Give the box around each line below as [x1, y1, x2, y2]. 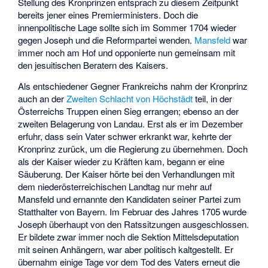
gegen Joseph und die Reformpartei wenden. [18, 33, 195, 46]
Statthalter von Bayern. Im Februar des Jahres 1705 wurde [18, 205, 247, 218]
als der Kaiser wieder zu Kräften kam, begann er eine [18, 154, 225, 167]
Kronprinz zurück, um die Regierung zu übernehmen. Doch [18, 142, 248, 155]
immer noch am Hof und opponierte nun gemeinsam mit [18, 45, 236, 59]
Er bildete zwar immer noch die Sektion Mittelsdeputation [18, 230, 239, 243]
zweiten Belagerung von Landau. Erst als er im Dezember [18, 117, 243, 130]
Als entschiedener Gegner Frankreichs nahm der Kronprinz [18, 79, 248, 92]
